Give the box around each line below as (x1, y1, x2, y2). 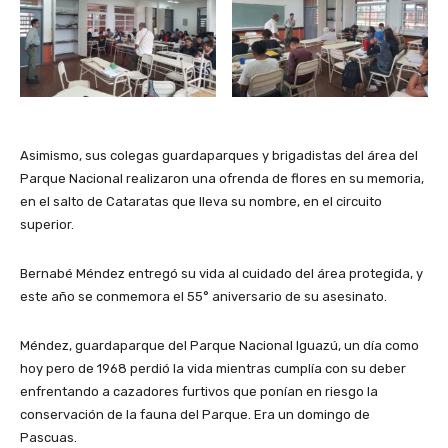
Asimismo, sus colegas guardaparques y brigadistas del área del (20, 147, 418, 163)
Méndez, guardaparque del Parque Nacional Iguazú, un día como (20, 337, 419, 353)
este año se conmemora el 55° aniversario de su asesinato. (20, 288, 387, 304)
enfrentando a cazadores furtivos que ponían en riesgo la (20, 383, 378, 399)
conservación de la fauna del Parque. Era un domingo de (20, 406, 370, 422)
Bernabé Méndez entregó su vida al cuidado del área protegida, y (20, 265, 423, 281)
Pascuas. (20, 429, 77, 445)
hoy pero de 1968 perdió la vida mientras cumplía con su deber (20, 360, 406, 376)
